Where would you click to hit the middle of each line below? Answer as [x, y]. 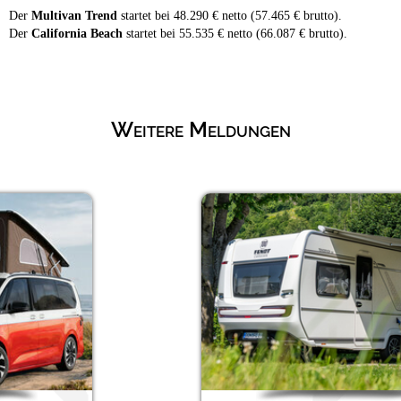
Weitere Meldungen [200, 129]
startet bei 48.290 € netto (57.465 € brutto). [230, 15]
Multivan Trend [74, 15]
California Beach [77, 33]
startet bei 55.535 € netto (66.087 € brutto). [235, 33]
